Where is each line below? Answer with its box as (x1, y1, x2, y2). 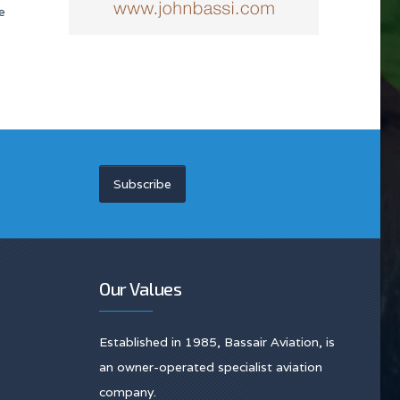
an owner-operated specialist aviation (99, 359, 322, 375)
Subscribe (113, 176, 171, 192)
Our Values (99, 278, 181, 299)
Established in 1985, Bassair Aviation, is (99, 334, 335, 350)
